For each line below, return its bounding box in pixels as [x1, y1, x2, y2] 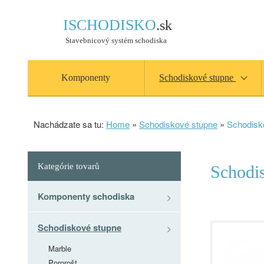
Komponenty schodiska [38, 190, 134, 203]
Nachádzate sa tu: [34, 118, 106, 130]
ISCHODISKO [63, 16, 156, 34]
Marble [48, 243, 71, 254]
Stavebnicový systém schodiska [65, 36, 167, 45]
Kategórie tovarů [38, 161, 100, 171]
